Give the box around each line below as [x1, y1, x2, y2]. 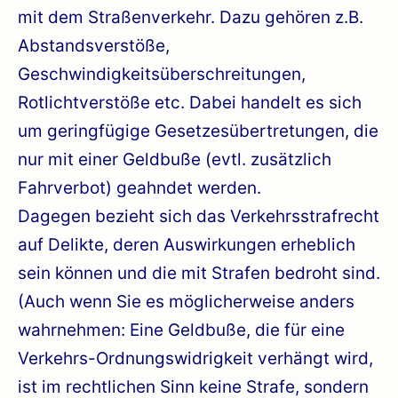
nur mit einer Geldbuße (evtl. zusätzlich [18, 148, 331, 170]
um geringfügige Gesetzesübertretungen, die [18, 120, 378, 141]
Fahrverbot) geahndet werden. [18, 177, 261, 198]
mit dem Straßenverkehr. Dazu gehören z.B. [18, 6, 363, 28]
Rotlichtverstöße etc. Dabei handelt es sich [18, 92, 362, 113]
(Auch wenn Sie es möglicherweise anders [18, 291, 354, 312]
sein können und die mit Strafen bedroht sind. [18, 262, 380, 283]
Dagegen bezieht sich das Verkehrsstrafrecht [18, 205, 379, 227]
